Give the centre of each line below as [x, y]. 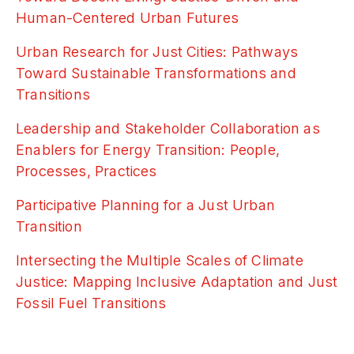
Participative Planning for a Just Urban [146, 205]
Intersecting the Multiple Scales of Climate [160, 260]
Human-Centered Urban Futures [128, 18]
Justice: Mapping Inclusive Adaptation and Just [177, 282]
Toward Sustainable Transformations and [156, 73]
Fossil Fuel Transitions [91, 303]
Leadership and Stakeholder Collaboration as [168, 128]
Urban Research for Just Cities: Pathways [157, 52]
